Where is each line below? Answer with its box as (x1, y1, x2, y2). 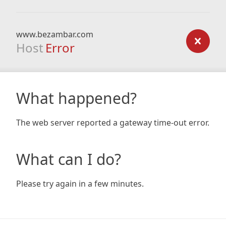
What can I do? (16, 149, 121, 169)
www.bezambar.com (16, 29, 93, 40)
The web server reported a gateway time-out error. (16, 117, 209, 128)
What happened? (16, 88, 137, 108)
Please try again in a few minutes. (16, 178, 144, 189)
